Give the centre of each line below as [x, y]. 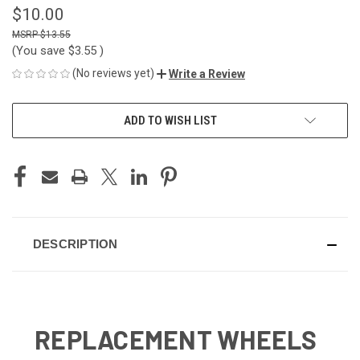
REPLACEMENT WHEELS [176, 339]
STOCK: [30, 130]
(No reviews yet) [113, 73]
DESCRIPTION [75, 243]
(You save [39, 50]
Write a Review [207, 74]
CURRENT [35, 113]
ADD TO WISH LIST [170, 120]
